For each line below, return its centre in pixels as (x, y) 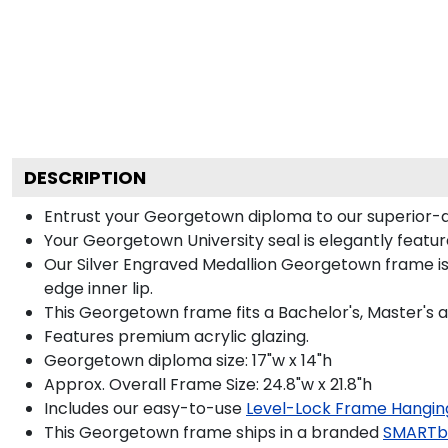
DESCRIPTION (85, 177)
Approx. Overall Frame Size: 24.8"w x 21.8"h (208, 384)
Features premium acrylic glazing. (176, 336)
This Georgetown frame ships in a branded (211, 432)
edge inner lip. (98, 288)
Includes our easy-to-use (143, 408)
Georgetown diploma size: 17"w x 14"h (188, 360)
